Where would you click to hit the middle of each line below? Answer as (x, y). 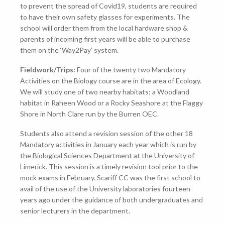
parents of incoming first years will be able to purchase (105, 39)
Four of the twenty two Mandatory (130, 70)
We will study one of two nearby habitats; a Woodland (104, 92)
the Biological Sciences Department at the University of (107, 156)
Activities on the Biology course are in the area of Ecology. (110, 81)
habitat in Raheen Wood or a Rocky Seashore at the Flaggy (111, 103)
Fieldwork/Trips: (47, 70)
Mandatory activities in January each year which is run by (108, 145)
